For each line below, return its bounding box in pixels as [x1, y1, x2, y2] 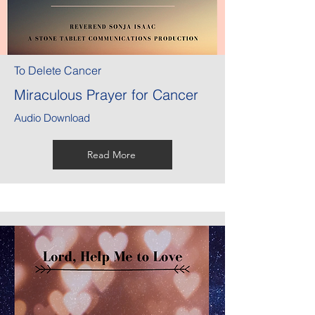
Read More [86, 148, 136, 162]
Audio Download [14, 111, 90, 125]
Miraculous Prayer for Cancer [14, 86, 198, 104]
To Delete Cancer [14, 63, 101, 78]
